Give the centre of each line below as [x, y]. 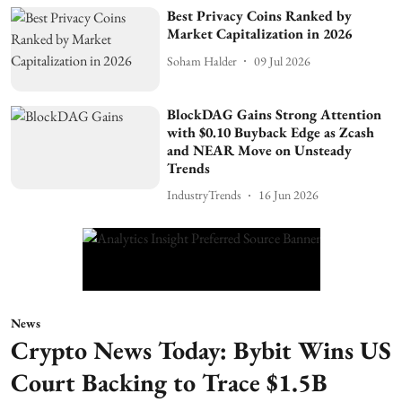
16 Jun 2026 [289, 195]
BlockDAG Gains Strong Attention [275, 114]
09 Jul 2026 [283, 61]
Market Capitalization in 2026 [260, 34]
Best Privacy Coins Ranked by [260, 16]
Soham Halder [202, 61]
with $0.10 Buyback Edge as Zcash [271, 132]
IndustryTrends [205, 195]
